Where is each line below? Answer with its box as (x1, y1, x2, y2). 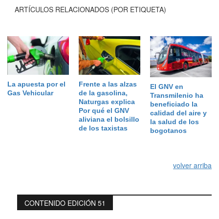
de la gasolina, (78, 89, 128, 97)
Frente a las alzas (78, 80, 137, 88)
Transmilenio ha (150, 91, 203, 100)
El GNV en (150, 83, 183, 91)
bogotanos (150, 127, 187, 135)
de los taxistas (78, 124, 128, 132)
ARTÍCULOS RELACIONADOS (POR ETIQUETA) (15, 4, 166, 15)
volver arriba (173, 160, 212, 171)
